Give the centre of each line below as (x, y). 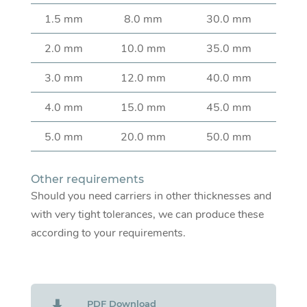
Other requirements (87, 180)
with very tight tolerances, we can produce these (147, 215)
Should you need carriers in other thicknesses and (151, 196)
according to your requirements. (108, 233)
